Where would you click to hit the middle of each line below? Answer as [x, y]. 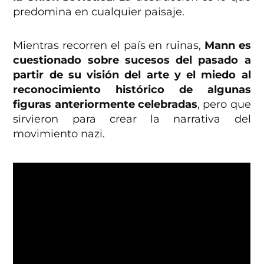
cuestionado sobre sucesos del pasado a [132, 60]
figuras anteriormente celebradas [105, 105]
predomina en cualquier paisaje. [99, 12]
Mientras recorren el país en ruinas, [109, 46]
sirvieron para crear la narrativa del [132, 119]
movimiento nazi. [59, 134]
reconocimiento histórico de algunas [132, 90]
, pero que [224, 105]
